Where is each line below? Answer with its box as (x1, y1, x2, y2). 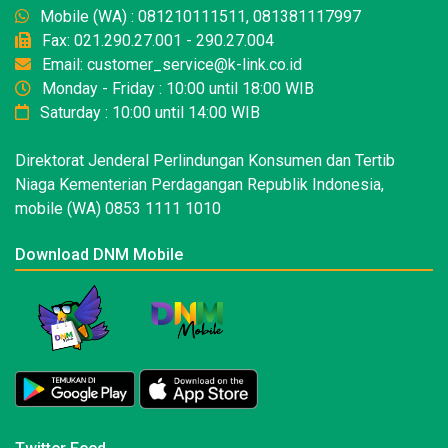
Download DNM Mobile (15, 245, 183, 265)
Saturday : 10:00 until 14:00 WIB (36, 103, 260, 123)
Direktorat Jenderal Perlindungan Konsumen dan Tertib (15, 151, 395, 171)
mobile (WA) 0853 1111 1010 (15, 199, 221, 219)
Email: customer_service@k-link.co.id (38, 55, 302, 75)
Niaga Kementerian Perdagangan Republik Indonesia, (15, 175, 384, 195)
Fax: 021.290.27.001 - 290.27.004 (38, 31, 274, 51)
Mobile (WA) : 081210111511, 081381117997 (36, 7, 361, 27)
